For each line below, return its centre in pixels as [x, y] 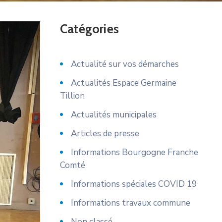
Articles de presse [105, 134]
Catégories [89, 29]
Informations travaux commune [131, 203]
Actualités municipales [114, 115]
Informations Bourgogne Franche [135, 152]
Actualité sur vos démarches [125, 64]
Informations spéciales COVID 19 [134, 184]
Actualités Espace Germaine [124, 83]
